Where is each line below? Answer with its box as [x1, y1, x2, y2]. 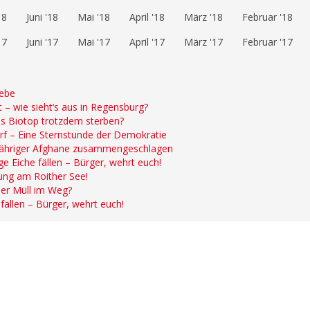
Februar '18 [242, 10, 293, 24]
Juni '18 [26, 10, 58, 24]
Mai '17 [77, 35, 110, 49]
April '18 [129, 10, 165, 24]
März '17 [184, 35, 223, 49]
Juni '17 [26, 35, 58, 49]
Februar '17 [242, 35, 293, 49]
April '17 [129, 35, 165, 49]
